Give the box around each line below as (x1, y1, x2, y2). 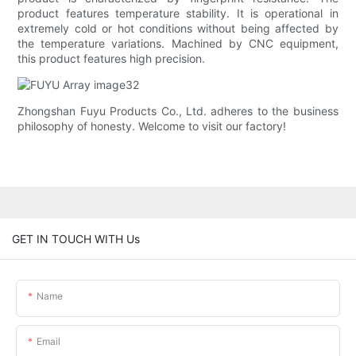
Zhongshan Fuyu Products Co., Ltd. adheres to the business (17, 104, 339, 118)
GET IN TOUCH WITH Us (12, 231, 140, 246)
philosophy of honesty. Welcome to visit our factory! (17, 119, 287, 133)
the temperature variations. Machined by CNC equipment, (17, 37, 339, 51)
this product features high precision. (17, 52, 206, 66)
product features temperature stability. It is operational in (17, 6, 339, 21)
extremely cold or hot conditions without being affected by (17, 21, 339, 36)
